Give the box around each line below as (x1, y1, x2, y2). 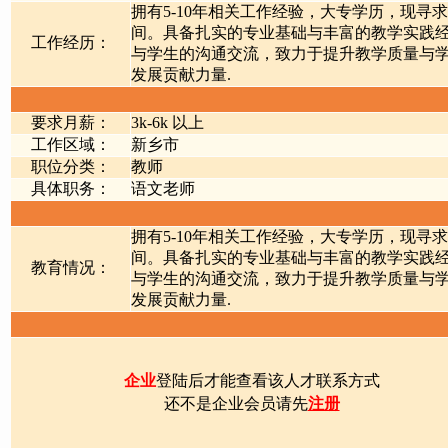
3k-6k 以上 (131, 114, 204, 131)
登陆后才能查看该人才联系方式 (155, 372, 380, 389)
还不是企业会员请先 (163, 395, 308, 412)
